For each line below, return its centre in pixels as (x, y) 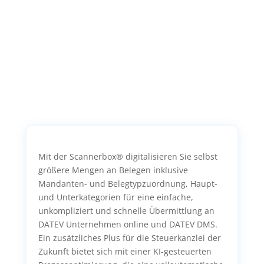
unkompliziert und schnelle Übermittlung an (126, 211)
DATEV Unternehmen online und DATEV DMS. (128, 225)
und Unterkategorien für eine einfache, (115, 197)
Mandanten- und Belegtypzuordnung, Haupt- (128, 184)
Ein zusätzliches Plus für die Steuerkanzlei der (129, 238)
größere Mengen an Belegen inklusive (113, 170)
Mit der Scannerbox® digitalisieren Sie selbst (128, 157)
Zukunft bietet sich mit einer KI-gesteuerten (125, 252)
